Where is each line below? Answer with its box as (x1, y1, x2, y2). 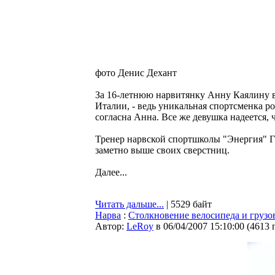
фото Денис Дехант (95, 68, 177, 78)
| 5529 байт (164, 199, 212, 209)
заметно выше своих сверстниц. (95, 145, 230, 155)
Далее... (95, 167, 127, 177)
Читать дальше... (95, 199, 164, 209)
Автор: (95, 221, 126, 231)
